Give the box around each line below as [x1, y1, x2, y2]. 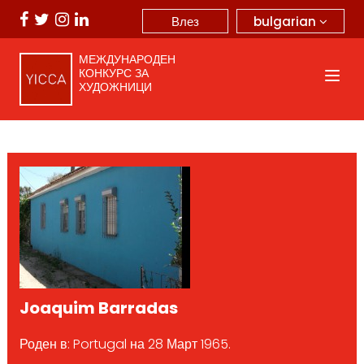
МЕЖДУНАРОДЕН [78, 51, 175, 67]
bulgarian [253, 12, 319, 30]
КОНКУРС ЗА [78, 65, 149, 81]
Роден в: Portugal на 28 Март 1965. [19, 334, 231, 353]
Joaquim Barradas [19, 296, 178, 319]
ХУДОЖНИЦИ [78, 79, 152, 95]
